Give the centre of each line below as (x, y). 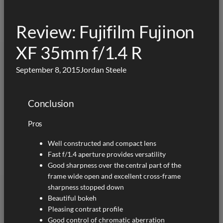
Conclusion (51, 103)
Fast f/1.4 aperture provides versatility (107, 154)
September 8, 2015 (48, 69)
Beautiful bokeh (72, 198)
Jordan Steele (103, 69)
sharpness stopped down (86, 187)
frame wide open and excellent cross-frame (114, 176)
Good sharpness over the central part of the (114, 165)
